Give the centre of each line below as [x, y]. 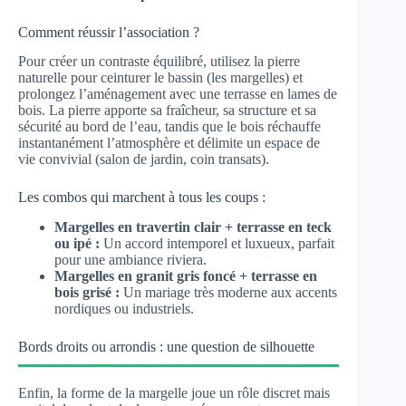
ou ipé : [77, 244]
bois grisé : [87, 293]
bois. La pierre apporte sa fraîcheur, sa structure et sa [167, 111]
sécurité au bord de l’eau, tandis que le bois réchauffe [169, 127]
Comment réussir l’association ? [109, 32]
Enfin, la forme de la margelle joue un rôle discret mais [174, 393]
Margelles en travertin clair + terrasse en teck [193, 227]
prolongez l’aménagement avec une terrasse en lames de [178, 94]
